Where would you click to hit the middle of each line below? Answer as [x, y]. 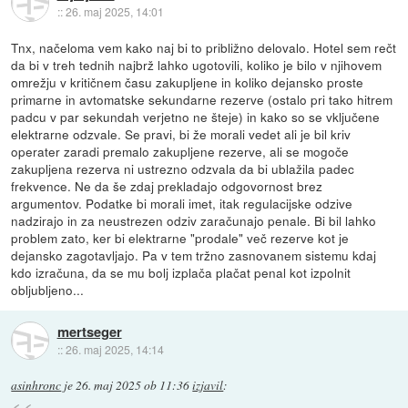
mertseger [89, 331]
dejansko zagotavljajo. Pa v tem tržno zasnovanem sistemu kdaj [194, 255]
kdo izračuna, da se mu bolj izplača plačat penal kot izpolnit [181, 273]
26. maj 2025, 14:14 [114, 349]
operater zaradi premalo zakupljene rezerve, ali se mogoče [180, 152]
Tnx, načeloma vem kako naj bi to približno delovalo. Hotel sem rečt [204, 48]
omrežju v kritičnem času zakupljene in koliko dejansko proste [188, 82]
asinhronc [36, 386]
